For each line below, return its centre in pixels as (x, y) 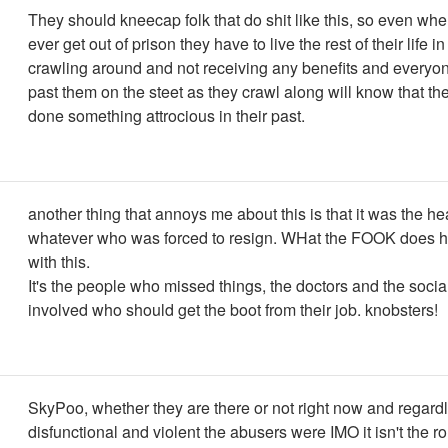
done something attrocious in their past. (166, 116)
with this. (59, 261)
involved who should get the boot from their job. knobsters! (233, 309)
